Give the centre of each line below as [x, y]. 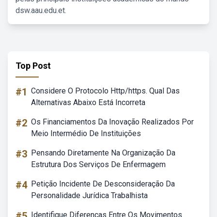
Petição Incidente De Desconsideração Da [103, 184]
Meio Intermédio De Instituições [86, 133]
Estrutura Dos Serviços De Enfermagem [98, 164]
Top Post [33, 66]
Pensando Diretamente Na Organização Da [103, 153]
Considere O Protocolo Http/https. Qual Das [105, 91]
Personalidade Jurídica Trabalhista [89, 195]
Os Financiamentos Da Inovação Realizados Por [112, 122]
